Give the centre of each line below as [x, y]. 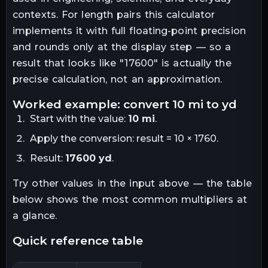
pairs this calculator [164, 14]
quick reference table [83, 240]
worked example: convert [99, 104]
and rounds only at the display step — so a [122, 47]
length [98, 14]
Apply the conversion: [83, 138]
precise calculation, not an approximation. [118, 79]
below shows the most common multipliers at [130, 199]
